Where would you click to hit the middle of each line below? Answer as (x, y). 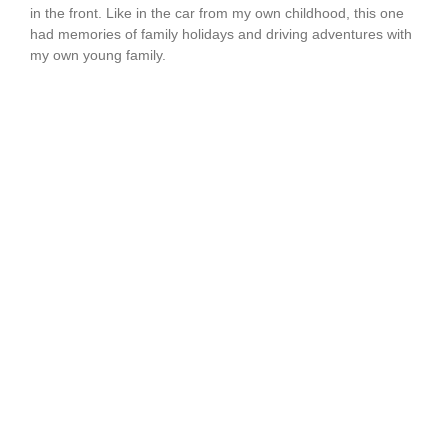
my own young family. (97, 55)
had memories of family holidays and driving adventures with (220, 34)
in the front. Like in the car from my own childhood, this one (216, 13)
